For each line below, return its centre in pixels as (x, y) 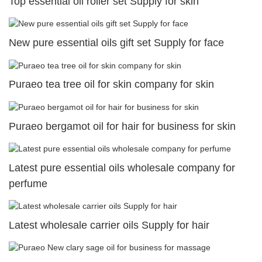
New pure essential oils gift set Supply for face (116, 43)
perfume (28, 183)
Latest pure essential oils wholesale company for (122, 168)
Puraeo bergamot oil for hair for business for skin (122, 126)
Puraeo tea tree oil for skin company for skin (111, 85)
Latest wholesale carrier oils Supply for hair (109, 225)
